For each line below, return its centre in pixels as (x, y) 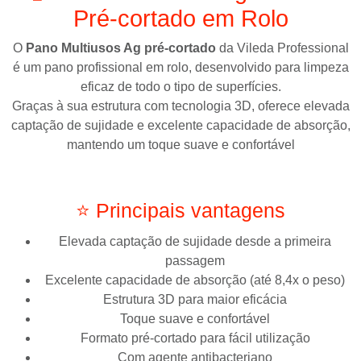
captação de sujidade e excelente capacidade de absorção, (180, 125)
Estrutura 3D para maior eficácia (195, 299)
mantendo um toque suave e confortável (180, 144)
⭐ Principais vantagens (180, 210)
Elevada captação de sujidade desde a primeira (195, 241)
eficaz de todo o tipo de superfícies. (180, 86)
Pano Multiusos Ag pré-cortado (120, 48)
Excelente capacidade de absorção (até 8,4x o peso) (195, 280)
